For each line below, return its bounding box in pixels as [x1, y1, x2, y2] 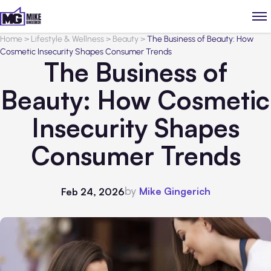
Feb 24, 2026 [60, 185, 125, 198]
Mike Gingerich [139, 185, 211, 197]
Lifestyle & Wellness [31, 34, 104, 44]
